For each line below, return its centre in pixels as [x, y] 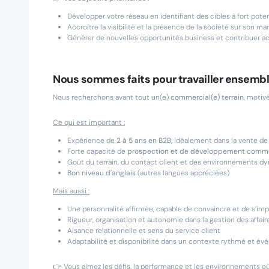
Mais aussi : [71, 191]
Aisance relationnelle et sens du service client [144, 231]
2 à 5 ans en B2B [144, 141]
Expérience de [92, 141]
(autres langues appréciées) [183, 173]
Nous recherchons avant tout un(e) [112, 97]
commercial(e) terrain [207, 97]
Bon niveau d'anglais [101, 173]
